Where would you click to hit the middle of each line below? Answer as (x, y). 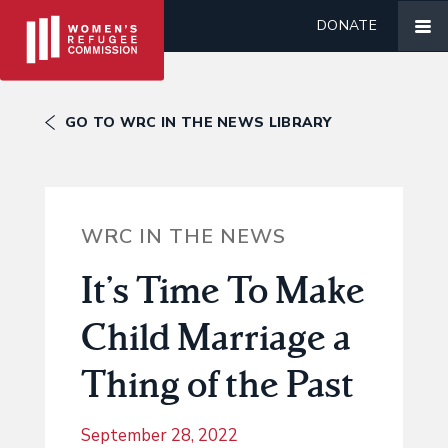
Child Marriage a (215, 336)
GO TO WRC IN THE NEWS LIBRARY (198, 122)
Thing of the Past (217, 383)
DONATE (347, 25)
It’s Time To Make (222, 289)
